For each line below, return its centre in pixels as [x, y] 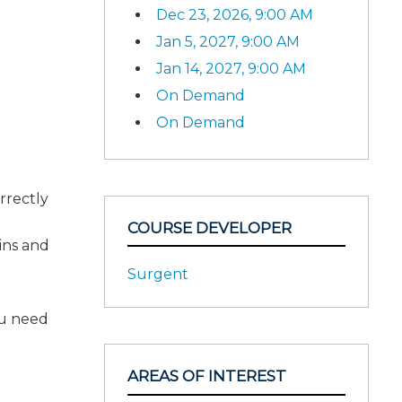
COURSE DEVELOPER [210, 227]
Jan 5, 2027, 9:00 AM [228, 41]
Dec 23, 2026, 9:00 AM [235, 14]
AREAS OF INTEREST [207, 376]
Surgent [158, 274]
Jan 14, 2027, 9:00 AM [231, 68]
